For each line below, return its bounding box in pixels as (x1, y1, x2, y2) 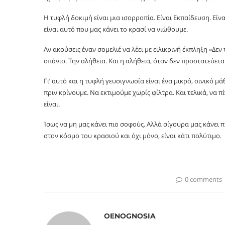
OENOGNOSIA (104, 211, 156, 220)
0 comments (185, 174, 222, 184)
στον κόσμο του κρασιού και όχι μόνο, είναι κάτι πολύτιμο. (44, 131, 221, 140)
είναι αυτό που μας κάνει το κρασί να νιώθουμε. (44, 24, 188, 34)
